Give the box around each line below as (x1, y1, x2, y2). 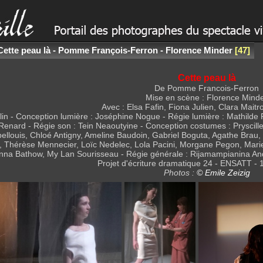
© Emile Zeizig (196, 168, 250, 177)
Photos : (163, 168, 197, 177)
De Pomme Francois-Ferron (154, 83, 259, 93)
